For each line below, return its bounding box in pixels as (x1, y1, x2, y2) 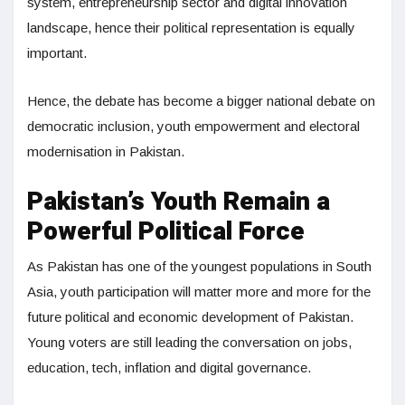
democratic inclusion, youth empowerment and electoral (27, 118, 360, 135)
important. (27, 45, 87, 61)
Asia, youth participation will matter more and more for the (27, 284, 371, 300)
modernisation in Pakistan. (27, 144, 184, 160)
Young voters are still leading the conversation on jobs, (27, 334, 352, 351)
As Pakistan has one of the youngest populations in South (27, 259, 372, 275)
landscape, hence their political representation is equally (27, 20, 355, 36)
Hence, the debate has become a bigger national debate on (27, 93, 375, 109)
